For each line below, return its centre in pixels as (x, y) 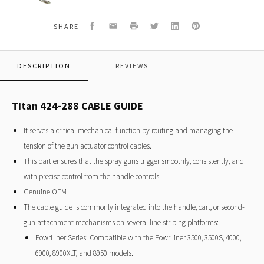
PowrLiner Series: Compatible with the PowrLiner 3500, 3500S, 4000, (138, 237)
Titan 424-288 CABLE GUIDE (77, 105)
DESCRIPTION (44, 65)
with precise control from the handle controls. (92, 176)
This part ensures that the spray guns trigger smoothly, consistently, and (134, 161)
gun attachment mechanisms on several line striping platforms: (121, 222)
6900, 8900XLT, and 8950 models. (84, 253)
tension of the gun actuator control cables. (88, 146)
